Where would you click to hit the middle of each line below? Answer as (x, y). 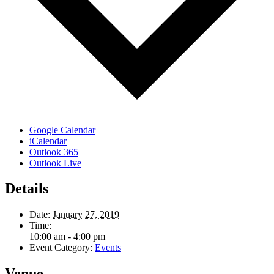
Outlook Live (55, 163)
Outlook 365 (54, 152)
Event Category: (61, 248)
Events (108, 248)
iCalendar (48, 141)
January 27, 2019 (86, 215)
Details (27, 189)
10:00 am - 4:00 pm (67, 237)
